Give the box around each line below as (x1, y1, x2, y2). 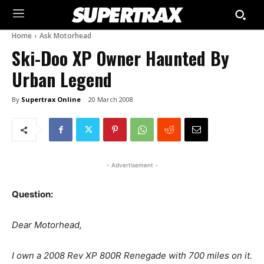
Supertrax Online (21, 94, 81, 104)
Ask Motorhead (39, 31, 91, 41)
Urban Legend (12, 66, 112, 93)
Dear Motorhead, (12, 219, 82, 231)
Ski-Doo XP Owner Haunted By (12, 45, 229, 71)
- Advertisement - (106, 161, 158, 169)
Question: (12, 189, 53, 200)
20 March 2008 (88, 95, 133, 104)
